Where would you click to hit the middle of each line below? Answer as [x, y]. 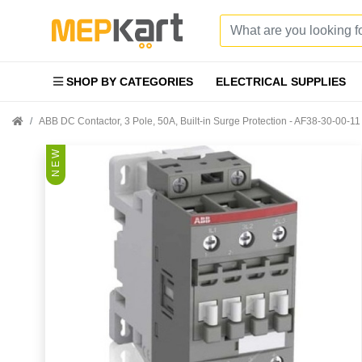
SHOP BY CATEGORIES [128, 82]
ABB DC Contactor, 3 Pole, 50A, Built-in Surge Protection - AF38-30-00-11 [200, 121]
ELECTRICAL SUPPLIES [280, 82]
